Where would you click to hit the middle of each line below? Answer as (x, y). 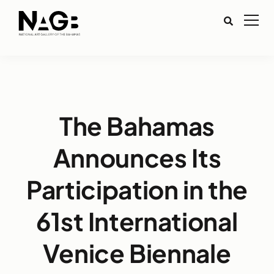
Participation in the (137, 189)
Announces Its (137, 157)
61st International (137, 221)
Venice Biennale (137, 253)
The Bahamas (137, 126)
